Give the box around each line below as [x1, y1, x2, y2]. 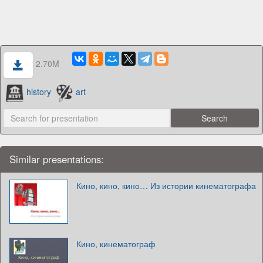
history [26, 86, 51, 98]
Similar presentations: [9, 151, 104, 166]
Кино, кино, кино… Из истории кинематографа [76, 179, 256, 191]
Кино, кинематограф [76, 237, 156, 249]
